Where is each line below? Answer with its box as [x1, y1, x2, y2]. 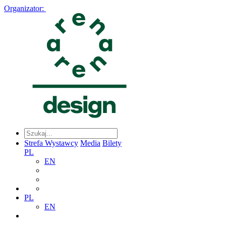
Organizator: [4, 4, 44, 13]
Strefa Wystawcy [24, 139, 78, 148]
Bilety [102, 139, 122, 148]
